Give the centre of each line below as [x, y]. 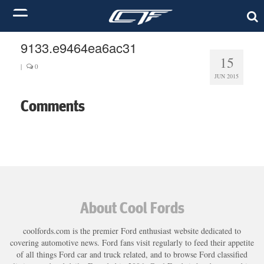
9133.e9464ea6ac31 [79, 47]
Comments [53, 105]
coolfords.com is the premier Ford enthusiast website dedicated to [132, 230]
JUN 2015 [227, 76]
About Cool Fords [132, 207]
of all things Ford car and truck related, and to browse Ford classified [132, 254]
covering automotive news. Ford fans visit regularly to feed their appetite [132, 242]
